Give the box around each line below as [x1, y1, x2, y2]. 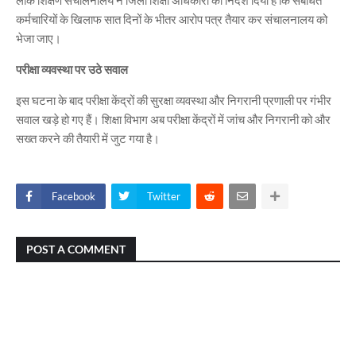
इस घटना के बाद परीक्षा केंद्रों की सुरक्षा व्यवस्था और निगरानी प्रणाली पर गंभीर [16, 93, 331, 107]
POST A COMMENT [26, 242, 126, 256]
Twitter [147, 190, 180, 203]
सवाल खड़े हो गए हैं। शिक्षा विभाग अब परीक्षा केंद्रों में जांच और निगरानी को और [16, 112, 331, 126]
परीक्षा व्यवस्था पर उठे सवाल [16, 62, 128, 76]
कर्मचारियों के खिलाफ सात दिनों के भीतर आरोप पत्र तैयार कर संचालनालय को [16, 12, 327, 26]
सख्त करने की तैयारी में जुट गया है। [16, 131, 160, 145]
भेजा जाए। [16, 31, 61, 45]
